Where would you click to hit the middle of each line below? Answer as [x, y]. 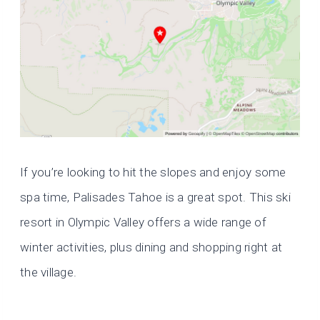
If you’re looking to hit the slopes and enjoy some [153, 172]
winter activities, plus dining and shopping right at [151, 247]
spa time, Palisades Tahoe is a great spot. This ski [156, 197]
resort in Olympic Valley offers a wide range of [143, 222]
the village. [49, 272]
